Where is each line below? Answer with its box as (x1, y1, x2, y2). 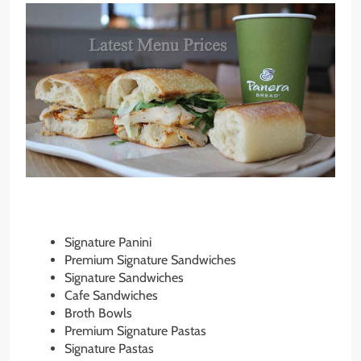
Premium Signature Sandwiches (64, 251, 236, 268)
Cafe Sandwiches (64, 287, 158, 303)
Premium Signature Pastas (64, 322, 206, 338)
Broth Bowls (64, 305, 132, 321)
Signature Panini (64, 234, 151, 250)
